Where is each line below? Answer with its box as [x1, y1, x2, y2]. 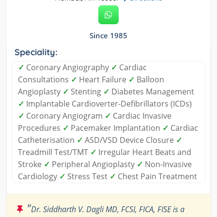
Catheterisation [18, 134, 77, 145]
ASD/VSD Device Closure [83, 134, 176, 145]
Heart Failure [77, 74, 128, 85]
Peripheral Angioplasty [50, 158, 137, 170]
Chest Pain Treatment [116, 170, 197, 182]
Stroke [18, 158, 44, 170]
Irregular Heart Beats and [96, 146, 191, 157]
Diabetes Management [109, 86, 194, 97]
